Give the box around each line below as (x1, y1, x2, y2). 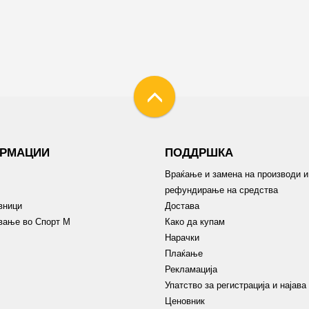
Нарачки (165, 232, 199, 243)
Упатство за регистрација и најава (165, 279, 306, 290)
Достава (165, 200, 199, 211)
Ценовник (165, 295, 205, 306)
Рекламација (165, 263, 217, 275)
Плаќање (165, 248, 203, 259)
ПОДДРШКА (165, 146, 233, 159)
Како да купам (165, 216, 225, 227)
